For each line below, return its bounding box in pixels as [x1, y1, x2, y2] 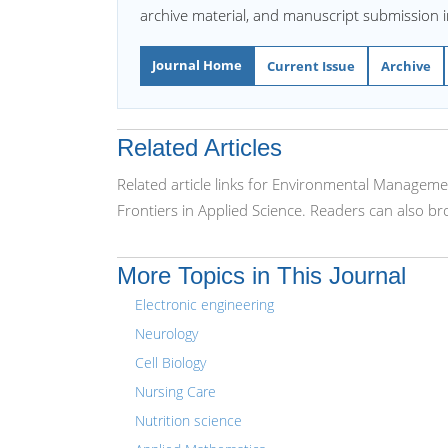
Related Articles [117, 134, 282, 161]
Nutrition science [135, 411, 242, 430]
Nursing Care [135, 382, 216, 401]
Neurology [135, 324, 198, 343]
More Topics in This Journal [117, 262, 406, 289]
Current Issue [267, 57, 355, 75]
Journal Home [152, 56, 242, 74]
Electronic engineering [135, 295, 274, 314]
